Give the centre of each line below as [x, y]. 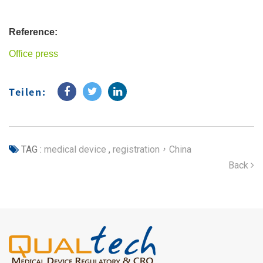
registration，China [151, 149]
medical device [75, 149]
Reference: [33, 32]
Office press [33, 54]
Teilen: [28, 92]
